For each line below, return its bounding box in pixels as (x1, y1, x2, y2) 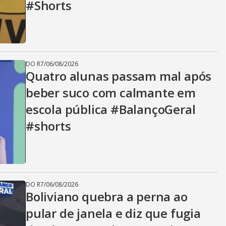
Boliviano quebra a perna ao (26, 188, 188, 205)
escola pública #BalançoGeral (26, 101, 196, 118)
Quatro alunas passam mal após (26, 68, 212, 84)
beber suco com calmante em (26, 84, 196, 101)
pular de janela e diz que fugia (26, 205, 201, 221)
